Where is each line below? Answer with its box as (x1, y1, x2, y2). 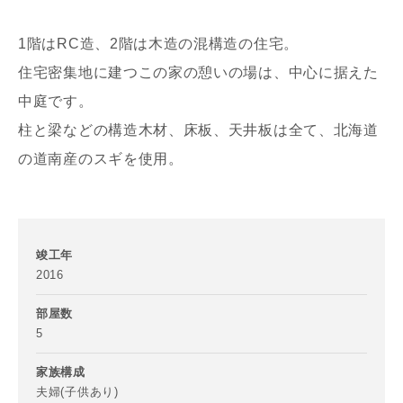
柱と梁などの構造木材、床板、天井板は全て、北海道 (18, 121, 379, 138)
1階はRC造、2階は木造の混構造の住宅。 (18, 35, 299, 51)
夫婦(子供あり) (36, 384, 119, 399)
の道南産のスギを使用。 (18, 150, 184, 166)
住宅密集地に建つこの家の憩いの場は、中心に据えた (18, 64, 379, 80)
